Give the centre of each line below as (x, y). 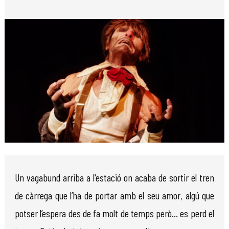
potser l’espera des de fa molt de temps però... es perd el (114, 213)
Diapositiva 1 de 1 (28, 149)
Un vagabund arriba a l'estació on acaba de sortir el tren (114, 177)
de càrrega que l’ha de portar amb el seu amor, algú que (114, 195)
